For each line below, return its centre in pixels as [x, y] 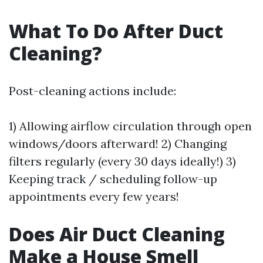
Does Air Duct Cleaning [117, 234]
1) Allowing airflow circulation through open [130, 126]
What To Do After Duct [116, 31]
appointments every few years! [94, 197]
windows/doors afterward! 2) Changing [118, 144]
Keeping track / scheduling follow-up [113, 179]
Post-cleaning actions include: [92, 91]
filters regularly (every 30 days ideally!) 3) [122, 161]
